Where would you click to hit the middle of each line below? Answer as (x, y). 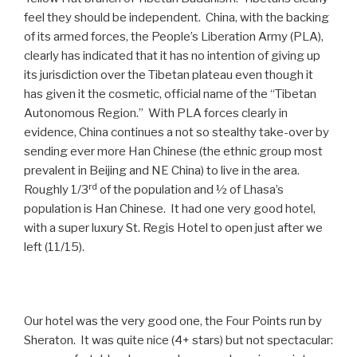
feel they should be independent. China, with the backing (177, 18)
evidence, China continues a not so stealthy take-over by (177, 133)
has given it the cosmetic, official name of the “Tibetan (170, 94)
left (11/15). (54, 247)
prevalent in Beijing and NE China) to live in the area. (163, 171)
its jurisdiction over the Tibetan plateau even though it (169, 75)
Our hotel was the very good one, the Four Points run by (173, 322)
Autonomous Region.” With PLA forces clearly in (156, 114)
